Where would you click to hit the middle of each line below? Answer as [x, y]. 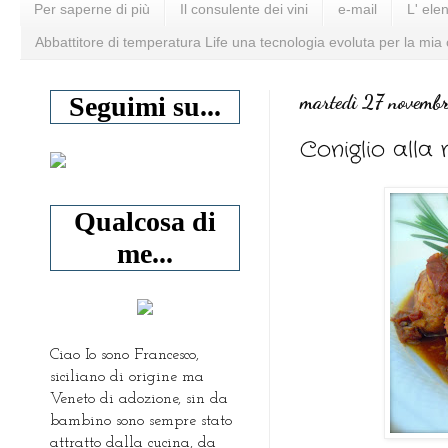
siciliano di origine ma [127, 376]
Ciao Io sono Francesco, [124, 354]
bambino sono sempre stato [141, 420]
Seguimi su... [145, 106]
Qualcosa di [145, 221]
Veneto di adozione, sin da [139, 398]
